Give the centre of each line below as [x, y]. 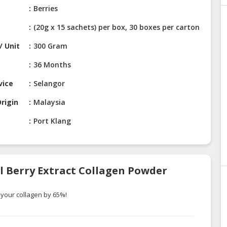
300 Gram [51, 46]
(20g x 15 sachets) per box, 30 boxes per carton [117, 27]
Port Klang [52, 121]
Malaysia [50, 102]
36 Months [52, 65]
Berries [46, 9]
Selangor [49, 84]
